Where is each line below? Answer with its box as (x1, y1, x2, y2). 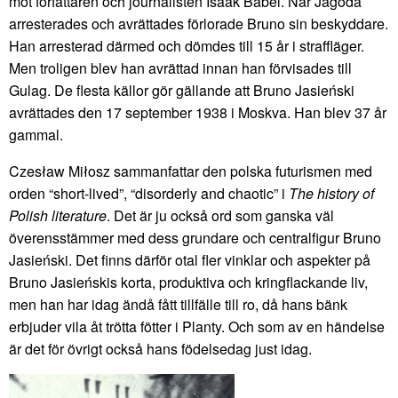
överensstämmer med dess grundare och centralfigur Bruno (9, 227, 381, 248)
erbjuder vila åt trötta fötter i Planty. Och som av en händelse (9, 315, 385, 337)
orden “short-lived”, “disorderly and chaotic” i (9, 182, 289, 203)
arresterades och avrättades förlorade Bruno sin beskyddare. (9, 12, 388, 34)
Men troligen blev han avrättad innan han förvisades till (9, 57, 352, 78)
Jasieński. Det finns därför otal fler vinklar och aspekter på (9, 249, 370, 270)
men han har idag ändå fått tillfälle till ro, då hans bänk (9, 293, 347, 314)
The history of (289, 182, 374, 203)
